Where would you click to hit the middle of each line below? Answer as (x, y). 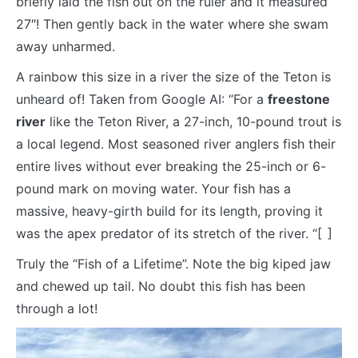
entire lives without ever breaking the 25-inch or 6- (171, 166)
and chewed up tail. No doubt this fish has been (161, 286)
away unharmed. (66, 46)
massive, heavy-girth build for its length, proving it (169, 211)
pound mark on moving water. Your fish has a (153, 188)
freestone (299, 99)
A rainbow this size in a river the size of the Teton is (173, 76)
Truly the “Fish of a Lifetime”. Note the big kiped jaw (173, 263)
